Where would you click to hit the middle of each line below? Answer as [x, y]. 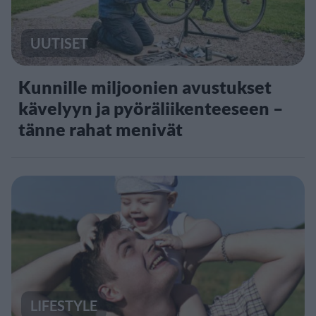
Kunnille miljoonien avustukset [145, 86]
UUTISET [59, 43]
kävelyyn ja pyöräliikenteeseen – [151, 108]
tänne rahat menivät [101, 129]
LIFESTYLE [64, 306]
